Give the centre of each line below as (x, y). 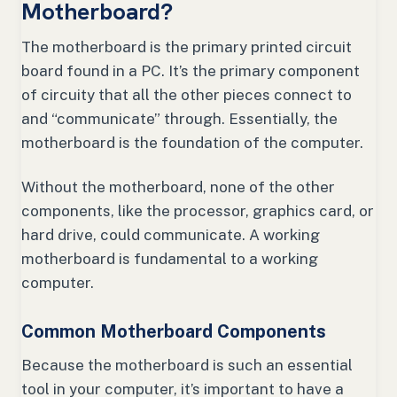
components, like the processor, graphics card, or (198, 210)
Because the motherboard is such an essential (187, 365)
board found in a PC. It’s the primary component (191, 70)
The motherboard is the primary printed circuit (187, 47)
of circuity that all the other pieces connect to (187, 94)
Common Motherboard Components (174, 331)
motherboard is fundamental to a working (170, 258)
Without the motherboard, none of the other (178, 187)
